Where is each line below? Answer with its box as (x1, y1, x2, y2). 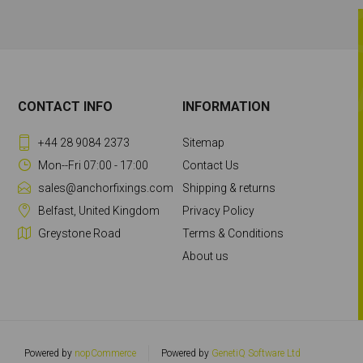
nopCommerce (75, 348, 136, 359)
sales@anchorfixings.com (38, 181, 174, 194)
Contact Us (181, 159, 239, 172)
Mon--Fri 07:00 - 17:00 (38, 159, 149, 172)
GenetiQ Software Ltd (211, 348, 301, 359)
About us (181, 250, 228, 263)
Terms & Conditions (181, 227, 284, 240)
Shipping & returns (181, 181, 275, 194)
